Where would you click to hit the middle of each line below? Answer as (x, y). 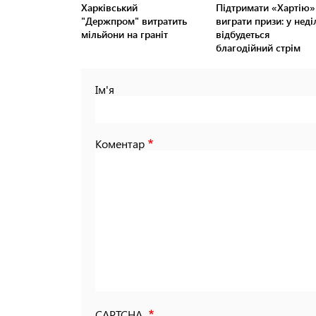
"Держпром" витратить (134, 21)
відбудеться (242, 35)
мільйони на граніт (124, 35)
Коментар (120, 144)
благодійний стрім (258, 48)
